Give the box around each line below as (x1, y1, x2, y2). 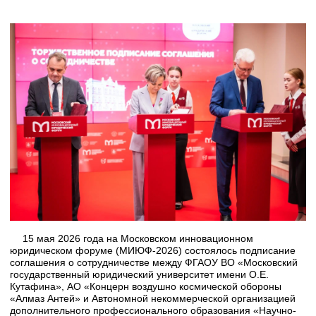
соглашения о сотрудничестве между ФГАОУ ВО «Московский (10, 256, 298, 268)
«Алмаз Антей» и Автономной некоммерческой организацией (10, 292, 296, 304)
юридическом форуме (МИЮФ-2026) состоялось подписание (10, 244, 296, 256)
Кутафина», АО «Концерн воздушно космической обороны (10, 280, 281, 292)
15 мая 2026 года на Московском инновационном (23, 232, 253, 244)
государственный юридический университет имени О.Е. (10, 268, 269, 280)
